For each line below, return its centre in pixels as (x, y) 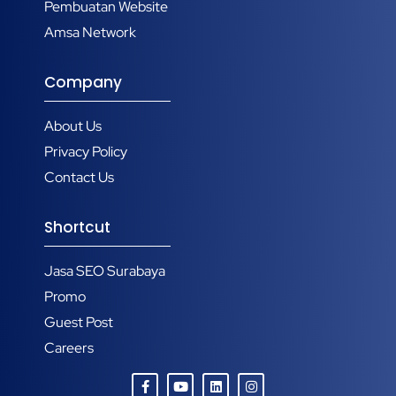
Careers (69, 348)
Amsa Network (90, 33)
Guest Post (79, 323)
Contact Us (79, 178)
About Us (73, 126)
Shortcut (77, 228)
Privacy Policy (86, 152)
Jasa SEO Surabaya (105, 271)
